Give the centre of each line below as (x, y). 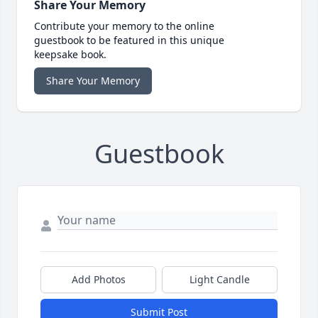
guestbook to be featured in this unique (129, 40)
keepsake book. (70, 55)
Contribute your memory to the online (124, 26)
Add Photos (98, 280)
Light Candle (220, 280)
